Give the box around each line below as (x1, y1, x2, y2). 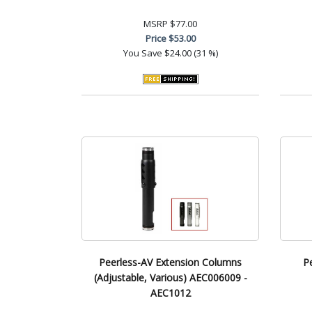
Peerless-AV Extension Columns (99, 255, 242, 269)
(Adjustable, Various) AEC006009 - (93, 270, 247, 284)
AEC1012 (150, 286, 191, 299)
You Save (123, 46, 162, 59)
